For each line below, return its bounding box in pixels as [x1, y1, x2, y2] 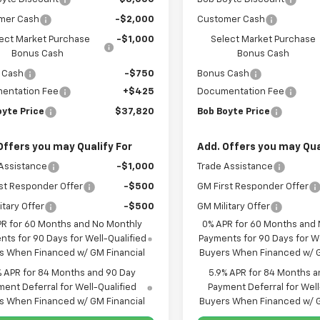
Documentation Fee [197, 87, 285, 97]
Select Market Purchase [211, 35, 316, 45]
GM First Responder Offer [197, 182, 309, 192]
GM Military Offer [197, 202, 271, 212]
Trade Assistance [197, 162, 274, 172]
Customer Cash [197, 15, 266, 25]
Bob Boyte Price [197, 107, 271, 117]
